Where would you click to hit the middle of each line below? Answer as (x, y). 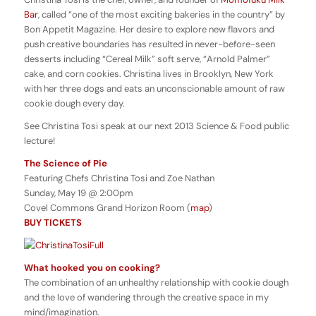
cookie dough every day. (74, 104)
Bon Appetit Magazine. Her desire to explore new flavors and (149, 30)
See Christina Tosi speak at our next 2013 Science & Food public (156, 126)
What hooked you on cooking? (92, 268)
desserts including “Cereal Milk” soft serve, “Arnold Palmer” (147, 59)
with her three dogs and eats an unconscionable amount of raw (154, 89)
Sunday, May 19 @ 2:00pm (78, 193)
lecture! (39, 141)
